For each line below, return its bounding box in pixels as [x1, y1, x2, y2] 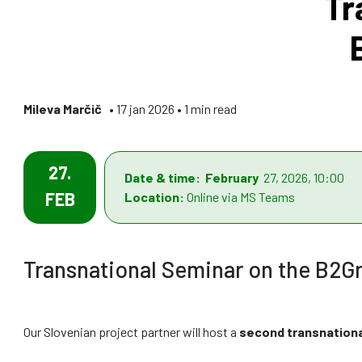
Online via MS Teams [187, 189, 295, 205]
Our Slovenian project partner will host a [23, 324, 237, 340]
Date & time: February [124, 170, 261, 186]
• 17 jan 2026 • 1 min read [107, 101, 237, 117]
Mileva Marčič [23, 101, 107, 117]
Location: [124, 189, 187, 205]
